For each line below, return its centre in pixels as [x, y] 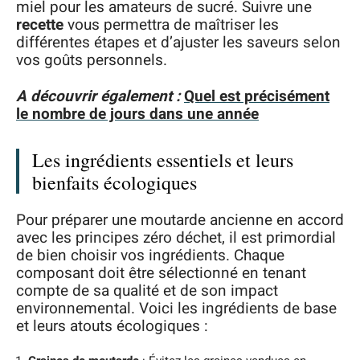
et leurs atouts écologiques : [112, 326]
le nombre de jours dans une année [137, 114]
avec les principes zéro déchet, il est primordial [176, 238]
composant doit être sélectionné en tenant [161, 273]
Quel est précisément [257, 96]
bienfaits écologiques [115, 182]
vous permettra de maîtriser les [171, 25]
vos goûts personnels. [92, 60]
